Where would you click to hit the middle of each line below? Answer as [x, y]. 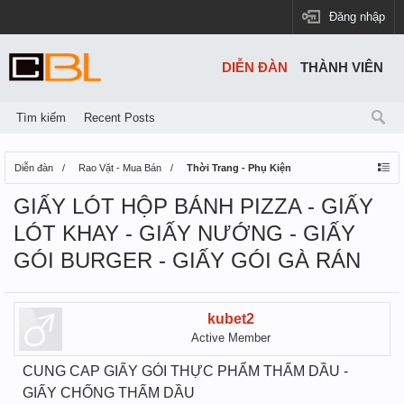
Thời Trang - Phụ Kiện [239, 168]
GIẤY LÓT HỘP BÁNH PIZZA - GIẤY [193, 206]
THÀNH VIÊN [342, 68]
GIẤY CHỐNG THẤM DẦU [109, 393]
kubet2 [231, 319]
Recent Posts [119, 118]
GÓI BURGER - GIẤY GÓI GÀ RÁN [187, 260]
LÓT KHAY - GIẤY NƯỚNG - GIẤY [184, 233]
